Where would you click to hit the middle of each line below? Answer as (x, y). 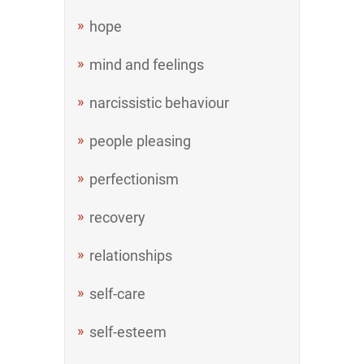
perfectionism (134, 179)
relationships (131, 256)
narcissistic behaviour (159, 103)
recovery (117, 217)
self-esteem (128, 332)
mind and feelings (147, 65)
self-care (117, 294)
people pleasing (140, 141)
